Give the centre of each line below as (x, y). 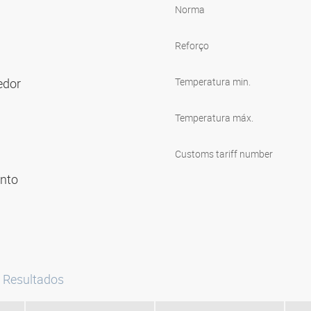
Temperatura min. (213, 82)
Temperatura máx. (214, 118)
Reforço (192, 46)
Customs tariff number (224, 154)
